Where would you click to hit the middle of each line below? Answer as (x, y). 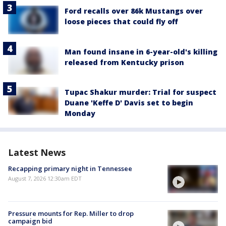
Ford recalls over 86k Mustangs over (134, 11)
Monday (80, 113)
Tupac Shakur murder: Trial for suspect (140, 92)
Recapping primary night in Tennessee (70, 168)
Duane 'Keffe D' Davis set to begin (129, 102)
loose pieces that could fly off (121, 22)
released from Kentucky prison (124, 62)
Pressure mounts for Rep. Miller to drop (71, 213)
